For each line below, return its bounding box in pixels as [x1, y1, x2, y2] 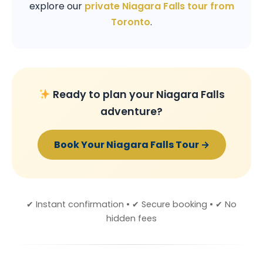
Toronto [111, 15, 150, 29]
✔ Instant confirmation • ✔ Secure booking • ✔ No [26, 198, 237, 211]
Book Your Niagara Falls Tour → [53, 138, 210, 152]
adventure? [100, 104, 163, 119]
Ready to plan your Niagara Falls [50, 87, 225, 102]
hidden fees [106, 213, 157, 225]
